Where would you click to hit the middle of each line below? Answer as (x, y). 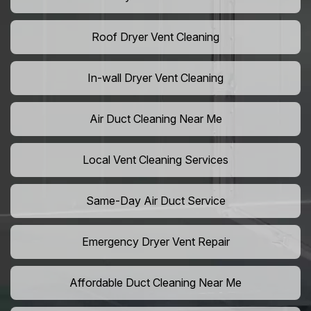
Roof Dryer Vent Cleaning (155, 37)
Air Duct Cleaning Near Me (155, 119)
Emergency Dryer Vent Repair (155, 242)
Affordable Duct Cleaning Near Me (155, 283)
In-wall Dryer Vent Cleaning (155, 78)
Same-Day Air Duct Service (155, 201)
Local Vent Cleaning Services (155, 160)
